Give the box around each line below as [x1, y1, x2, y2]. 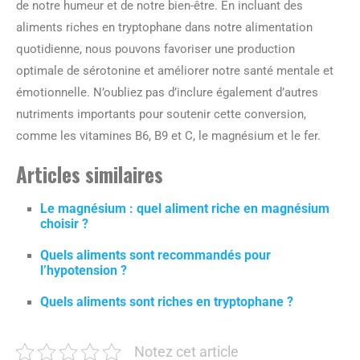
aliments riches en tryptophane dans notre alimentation [16, 19, 313, 35]
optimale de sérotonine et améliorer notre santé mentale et [16, 63, 333, 78]
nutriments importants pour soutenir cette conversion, [16, 106, 306, 121]
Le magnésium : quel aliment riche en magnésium [40, 200, 329, 216]
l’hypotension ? [40, 262, 127, 278]
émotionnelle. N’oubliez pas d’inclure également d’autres [16, 84, 318, 100]
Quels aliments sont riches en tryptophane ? [40, 293, 293, 309]
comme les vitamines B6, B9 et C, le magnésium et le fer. [16, 128, 321, 143]
